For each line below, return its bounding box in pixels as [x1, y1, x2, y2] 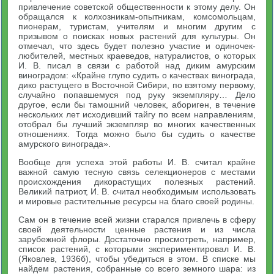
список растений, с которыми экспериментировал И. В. [18, 244, 256, 254]
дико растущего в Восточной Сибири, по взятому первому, [18, 80, 256, 90]
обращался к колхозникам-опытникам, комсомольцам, [18, 12, 256, 21]
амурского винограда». [18, 139, 111, 149]
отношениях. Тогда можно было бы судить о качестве [18, 129, 256, 139]
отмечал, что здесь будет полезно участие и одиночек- [18, 41, 256, 51]
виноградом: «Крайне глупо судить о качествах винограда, [18, 70, 256, 80]
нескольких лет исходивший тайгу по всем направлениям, [18, 109, 256, 119]
